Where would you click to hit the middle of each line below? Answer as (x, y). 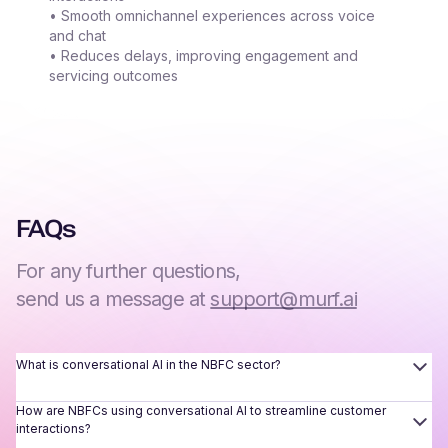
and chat (77, 36)
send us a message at (113, 299)
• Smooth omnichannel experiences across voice (212, 16)
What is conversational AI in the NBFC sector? (148, 365)
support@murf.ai (283, 299)
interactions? (53, 429)
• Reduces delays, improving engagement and (203, 56)
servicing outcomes (113, 76)
